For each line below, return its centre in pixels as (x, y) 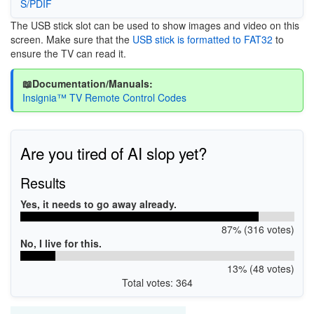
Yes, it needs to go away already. (98, 204)
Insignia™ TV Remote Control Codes (104, 97)
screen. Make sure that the (70, 39)
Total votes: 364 (157, 282)
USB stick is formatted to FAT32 (201, 39)
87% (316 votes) (258, 229)
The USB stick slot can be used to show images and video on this (155, 25)
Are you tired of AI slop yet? (113, 153)
